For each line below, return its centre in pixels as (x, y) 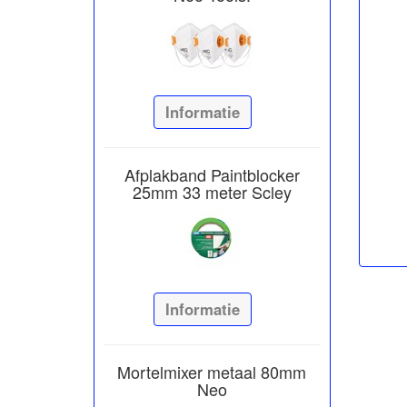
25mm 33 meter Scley (212, 191)
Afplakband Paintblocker (212, 174)
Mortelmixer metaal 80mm (212, 371)
